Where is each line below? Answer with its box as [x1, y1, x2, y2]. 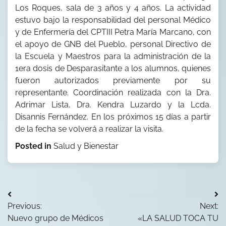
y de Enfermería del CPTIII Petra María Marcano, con [15, 27, 211, 37]
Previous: [8, 201, 42, 211]
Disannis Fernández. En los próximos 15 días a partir [15, 112, 211, 122]
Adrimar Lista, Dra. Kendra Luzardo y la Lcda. [15, 100, 211, 110]
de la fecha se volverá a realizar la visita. [15, 124, 163, 134]
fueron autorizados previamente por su [15, 76, 211, 86]
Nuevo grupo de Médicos [8, 213, 103, 223]
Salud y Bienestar [53, 141, 119, 151]
